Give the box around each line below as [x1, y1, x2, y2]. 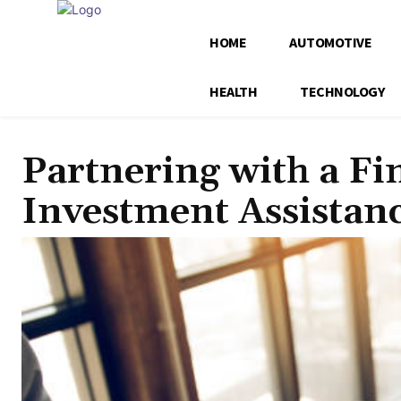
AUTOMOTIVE [289, 33, 371, 51]
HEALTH [209, 82, 257, 100]
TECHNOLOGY [300, 82, 384, 100]
